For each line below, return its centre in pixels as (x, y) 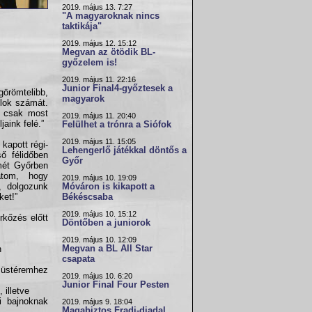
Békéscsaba (87, 197)
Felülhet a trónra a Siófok (117, 125)
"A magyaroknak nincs (111, 16)
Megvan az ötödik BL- (109, 52)
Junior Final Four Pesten (116, 285)
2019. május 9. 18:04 (97, 302)
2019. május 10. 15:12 (99, 214)
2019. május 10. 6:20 (97, 276)
